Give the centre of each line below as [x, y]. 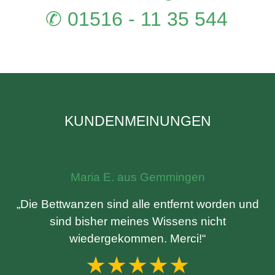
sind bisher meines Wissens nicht [137, 221]
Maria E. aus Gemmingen [137, 177]
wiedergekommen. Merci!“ [137, 238]
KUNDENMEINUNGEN [137, 121]
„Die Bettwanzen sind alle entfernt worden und [137, 204]
